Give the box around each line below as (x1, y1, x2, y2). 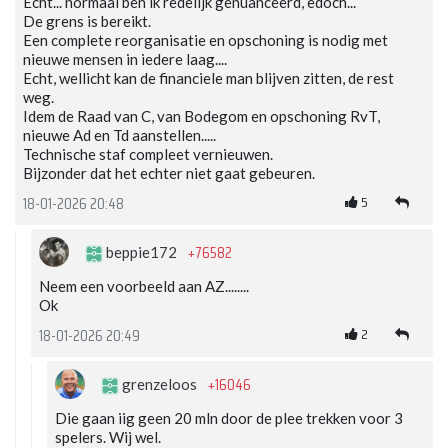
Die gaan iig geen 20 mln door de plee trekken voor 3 (55, 409, 403, 428)
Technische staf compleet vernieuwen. (23, 145, 273, 164)
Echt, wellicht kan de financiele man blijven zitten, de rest (23, 69, 394, 88)
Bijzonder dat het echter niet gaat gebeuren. (23, 164, 315, 183)
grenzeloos (119, 375, 200, 394)
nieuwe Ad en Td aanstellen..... (23, 126, 216, 145)
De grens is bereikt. (23, 12, 151, 31)
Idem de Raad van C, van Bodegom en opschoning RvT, (23, 107, 380, 126)
